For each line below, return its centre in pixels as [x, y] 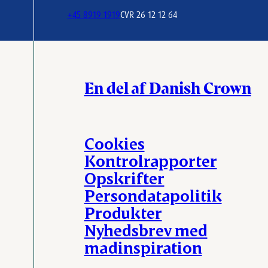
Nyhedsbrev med [146, 230]
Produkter [123, 212]
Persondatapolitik [153, 195]
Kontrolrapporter [150, 160]
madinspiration [143, 247]
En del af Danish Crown [167, 87]
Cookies [114, 143]
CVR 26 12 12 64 [148, 15]
